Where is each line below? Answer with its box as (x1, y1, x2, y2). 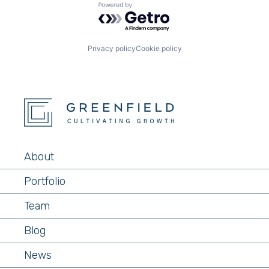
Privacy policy (87, 43, 136, 53)
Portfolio (24, 175, 65, 188)
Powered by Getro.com (98, 2, 204, 14)
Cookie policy (135, 43, 182, 53)
